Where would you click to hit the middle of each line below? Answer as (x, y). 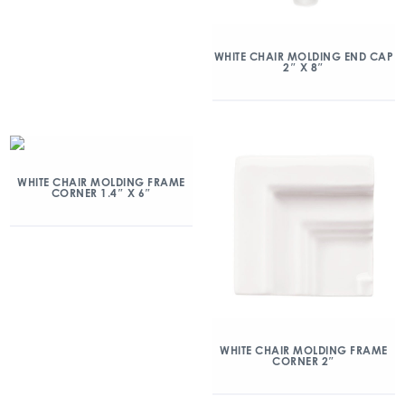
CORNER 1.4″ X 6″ (101, 193)
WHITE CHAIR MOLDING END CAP (304, 57)
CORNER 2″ (304, 362)
